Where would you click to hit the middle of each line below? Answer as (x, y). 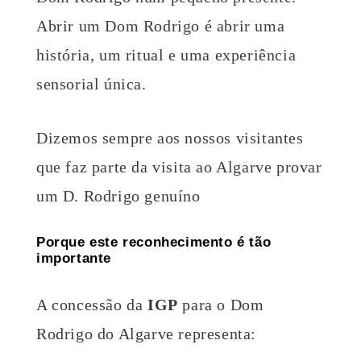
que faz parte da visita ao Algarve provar (179, 166)
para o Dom (221, 304)
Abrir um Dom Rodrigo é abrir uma (161, 25)
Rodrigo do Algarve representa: (147, 333)
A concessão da (92, 304)
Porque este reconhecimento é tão (154, 243)
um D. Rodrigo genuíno (118, 195)
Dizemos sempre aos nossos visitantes (170, 137)
